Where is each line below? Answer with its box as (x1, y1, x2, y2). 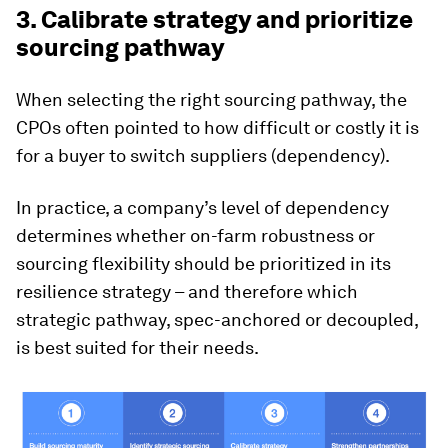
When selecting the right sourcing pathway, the (16, 88, 407, 110)
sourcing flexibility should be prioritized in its (16, 252, 391, 274)
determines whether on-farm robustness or (16, 224, 375, 246)
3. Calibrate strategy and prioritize (16, 4, 413, 34)
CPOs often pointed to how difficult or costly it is (16, 116, 419, 138)
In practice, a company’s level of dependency (16, 196, 389, 218)
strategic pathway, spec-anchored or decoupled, (16, 308, 418, 330)
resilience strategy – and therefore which (16, 280, 358, 302)
